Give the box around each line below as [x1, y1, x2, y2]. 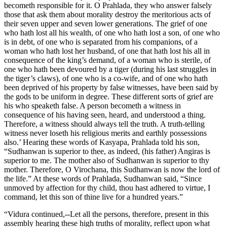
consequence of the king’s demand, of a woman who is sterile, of [4, 55, 211, 64]
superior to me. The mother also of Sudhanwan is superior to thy [4, 156, 209, 165]
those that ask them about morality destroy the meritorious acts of [4, 10, 211, 19]
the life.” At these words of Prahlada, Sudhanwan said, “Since [4, 174, 202, 183]
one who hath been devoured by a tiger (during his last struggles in [4, 64, 216, 73]
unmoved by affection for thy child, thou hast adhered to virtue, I [4, 183, 210, 192]
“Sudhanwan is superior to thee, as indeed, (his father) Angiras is [4, 146, 210, 156]
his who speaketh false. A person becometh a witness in [4, 101, 181, 110]
